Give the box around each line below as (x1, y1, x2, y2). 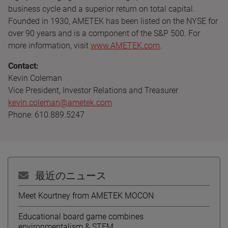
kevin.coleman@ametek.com (8, 97, 112, 107)
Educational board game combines (18, 211, 144, 221)
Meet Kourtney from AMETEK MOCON (18, 190, 154, 201)
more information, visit (8, 40, 91, 50)
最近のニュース (33, 169, 106, 182)
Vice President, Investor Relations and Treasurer (8, 85, 178, 95)
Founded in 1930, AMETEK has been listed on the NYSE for (8, 16, 218, 26)
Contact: (8, 61, 39, 71)
